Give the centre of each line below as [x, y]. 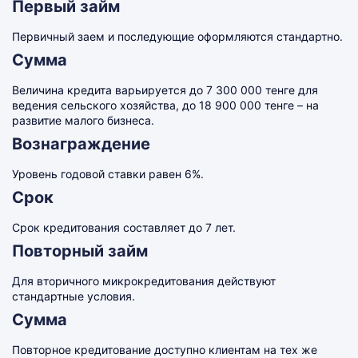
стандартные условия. [74, 296]
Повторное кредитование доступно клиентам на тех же [165, 350]
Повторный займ [80, 251]
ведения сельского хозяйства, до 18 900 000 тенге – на [165, 105]
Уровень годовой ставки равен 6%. [108, 174]
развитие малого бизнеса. [83, 120]
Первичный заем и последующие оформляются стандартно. [177, 36]
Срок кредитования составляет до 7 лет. [124, 227]
